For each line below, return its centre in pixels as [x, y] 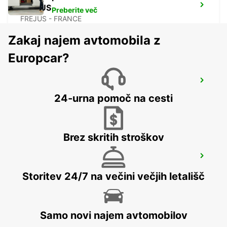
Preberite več [74, 10]
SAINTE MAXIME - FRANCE [65, 94]
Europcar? [39, 58]
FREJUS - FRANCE [51, 19]
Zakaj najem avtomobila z [84, 41]
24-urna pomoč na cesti [113, 99]
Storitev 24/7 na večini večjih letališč [113, 177]
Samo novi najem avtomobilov [113, 216]
